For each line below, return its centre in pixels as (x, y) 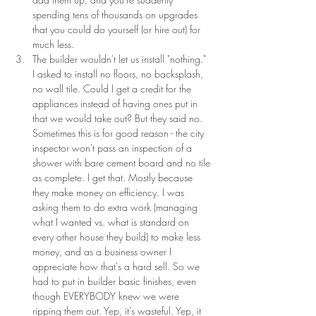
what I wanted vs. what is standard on (112, 221)
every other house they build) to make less (118, 236)
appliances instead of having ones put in (116, 103)
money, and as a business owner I (103, 251)
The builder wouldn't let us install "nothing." (121, 59)
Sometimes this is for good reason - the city (120, 133)
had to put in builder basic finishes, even (116, 281)
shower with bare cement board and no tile (123, 162)
